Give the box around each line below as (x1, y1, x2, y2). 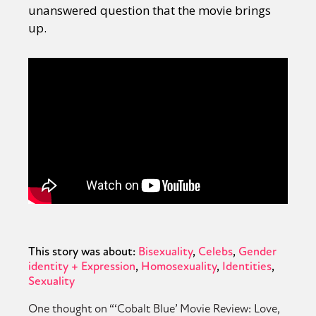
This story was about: (28, 243, 135, 259)
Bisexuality (138, 243, 193, 259)
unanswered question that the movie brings (28, 1, 271, 18)
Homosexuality (141, 258, 217, 274)
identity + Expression (28, 258, 135, 274)
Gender (238, 243, 276, 259)
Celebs (198, 243, 233, 259)
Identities (222, 258, 272, 274)
